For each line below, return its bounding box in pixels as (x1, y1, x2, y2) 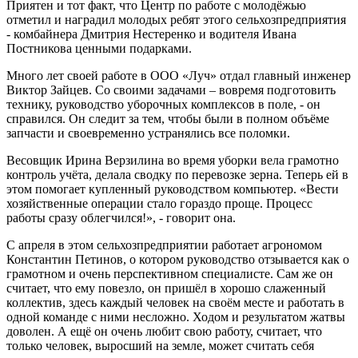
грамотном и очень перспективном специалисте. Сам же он (6, 266, 333, 280)
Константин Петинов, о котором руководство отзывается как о (6, 252, 349, 266)
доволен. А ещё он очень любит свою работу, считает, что (6, 324, 322, 338)
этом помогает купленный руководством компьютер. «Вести (6, 181, 339, 196)
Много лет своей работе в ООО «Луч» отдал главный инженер (6, 68, 351, 82)
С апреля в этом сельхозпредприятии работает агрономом (6, 237, 322, 252)
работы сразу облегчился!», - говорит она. (6, 210, 236, 225)
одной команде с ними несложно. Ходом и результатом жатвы (6, 309, 345, 324)
